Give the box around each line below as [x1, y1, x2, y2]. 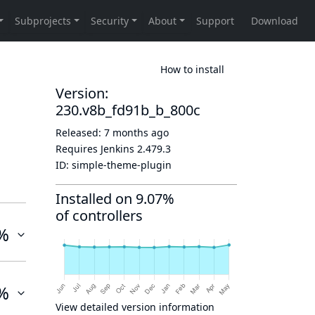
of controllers [56, 206, 143, 225]
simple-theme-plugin [72, 158, 172, 172]
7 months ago [104, 126, 169, 139]
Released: [56, 126, 104, 139]
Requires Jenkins [56, 142, 137, 155]
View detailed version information [56, 300, 214, 314]
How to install [160, 62, 224, 76]
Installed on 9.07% [56, 189, 174, 208]
